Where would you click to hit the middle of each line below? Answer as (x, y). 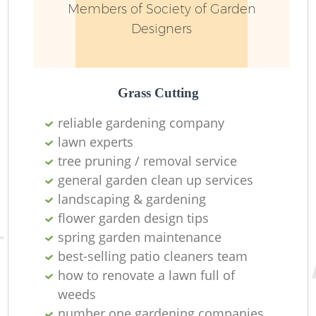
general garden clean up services (156, 180)
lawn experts (96, 141)
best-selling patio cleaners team (153, 256)
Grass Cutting (158, 92)
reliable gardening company (141, 122)
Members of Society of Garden (162, 10)
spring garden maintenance (140, 237)
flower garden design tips (134, 218)
